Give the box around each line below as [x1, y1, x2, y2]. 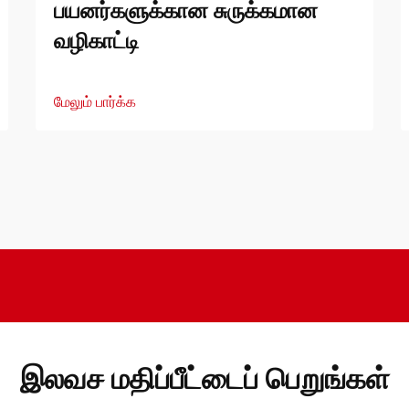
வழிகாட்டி [54, 27, 140, 54]
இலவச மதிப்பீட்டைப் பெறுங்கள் [19, 361, 390, 396]
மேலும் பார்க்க [54, 93, 136, 110]
